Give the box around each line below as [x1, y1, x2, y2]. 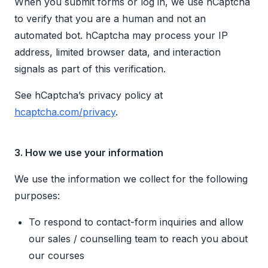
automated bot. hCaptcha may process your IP [14, 29, 228, 42]
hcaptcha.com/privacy [14, 106, 115, 118]
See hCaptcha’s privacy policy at [14, 89, 163, 102]
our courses [29, 249, 84, 262]
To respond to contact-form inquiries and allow [29, 216, 243, 229]
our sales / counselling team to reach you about [29, 233, 248, 245]
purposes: [14, 190, 60, 202]
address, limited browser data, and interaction [14, 46, 221, 59]
